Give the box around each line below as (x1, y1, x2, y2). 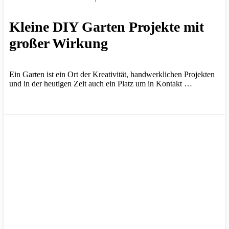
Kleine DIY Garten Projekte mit (9, 18, 204, 35)
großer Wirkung (9, 35, 108, 51)
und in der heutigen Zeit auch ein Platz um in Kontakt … (9, 79, 192, 88)
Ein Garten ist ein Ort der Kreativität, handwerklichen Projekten (9, 70, 215, 79)
